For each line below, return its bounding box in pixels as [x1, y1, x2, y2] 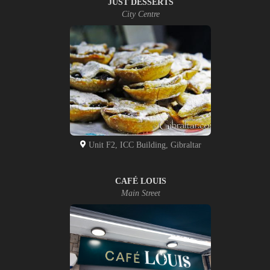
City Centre [121, 10, 160, 19]
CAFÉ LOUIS [115, 176, 166, 186]
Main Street [121, 188, 160, 198]
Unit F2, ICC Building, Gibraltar [86, 140, 201, 149]
